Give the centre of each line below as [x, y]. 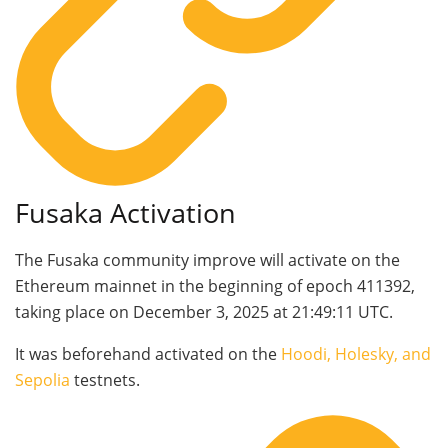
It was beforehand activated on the [148, 353]
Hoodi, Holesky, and [356, 353]
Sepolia [42, 379]
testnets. [105, 379]
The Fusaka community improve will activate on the [207, 259]
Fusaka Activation [125, 212]
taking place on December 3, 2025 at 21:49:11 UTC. [204, 311]
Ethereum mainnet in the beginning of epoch [186, 285]
